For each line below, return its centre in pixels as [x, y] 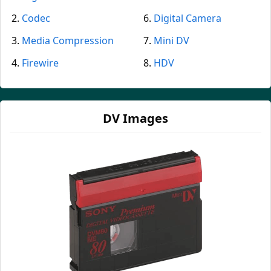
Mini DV [171, 41]
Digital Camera [188, 18]
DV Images [135, 118]
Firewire [40, 63]
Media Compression [68, 41]
